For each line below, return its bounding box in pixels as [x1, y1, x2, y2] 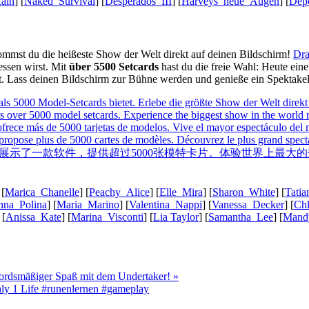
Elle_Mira [159, 186, 203, 198]
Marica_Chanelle [4, 186, 79, 198]
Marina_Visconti [71, 210, 143, 223]
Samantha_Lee [208, 210, 273, 223]
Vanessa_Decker [211, 198, 284, 210]
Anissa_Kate [6, 210, 61, 223]
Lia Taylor [153, 210, 199, 223]
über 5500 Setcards [69, 60, 159, 72]
